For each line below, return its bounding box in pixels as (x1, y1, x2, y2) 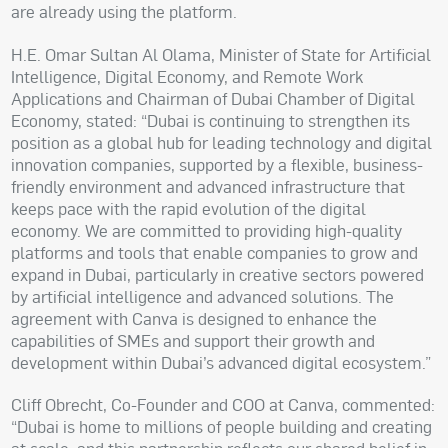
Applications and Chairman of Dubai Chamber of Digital (11, 87, 416, 109)
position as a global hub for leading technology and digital (11, 131, 433, 153)
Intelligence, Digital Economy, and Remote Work (11, 65, 364, 87)
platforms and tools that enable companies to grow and (11, 241, 419, 263)
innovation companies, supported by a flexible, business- (11, 153, 424, 175)
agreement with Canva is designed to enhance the (11, 307, 378, 329)
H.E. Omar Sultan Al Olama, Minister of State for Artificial (11, 43, 432, 65)
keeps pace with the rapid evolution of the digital (11, 197, 367, 219)
